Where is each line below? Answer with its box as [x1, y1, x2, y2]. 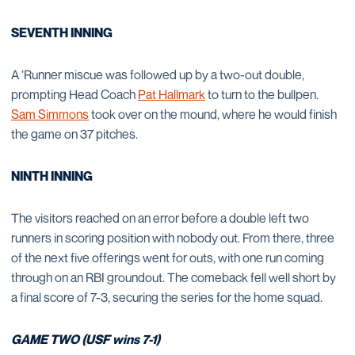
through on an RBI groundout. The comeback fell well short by [11, 269, 336, 285]
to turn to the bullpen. [205, 86, 319, 102]
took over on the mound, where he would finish [89, 106, 337, 122]
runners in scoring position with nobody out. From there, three [11, 230, 334, 246]
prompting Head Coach [11, 86, 138, 102]
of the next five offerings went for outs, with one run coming [11, 250, 324, 265]
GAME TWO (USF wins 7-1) [11, 331, 160, 347]
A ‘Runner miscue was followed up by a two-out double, [11, 67, 304, 82]
